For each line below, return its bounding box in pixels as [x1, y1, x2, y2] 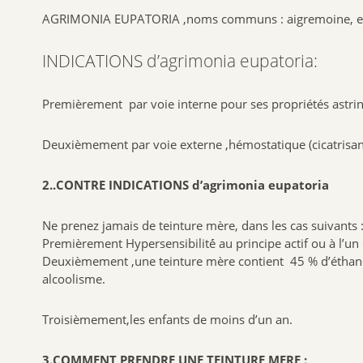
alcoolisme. [42, 270, 105, 287]
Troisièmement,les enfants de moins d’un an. [42, 310, 293, 327]
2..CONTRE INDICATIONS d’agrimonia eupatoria [42, 176, 329, 193]
